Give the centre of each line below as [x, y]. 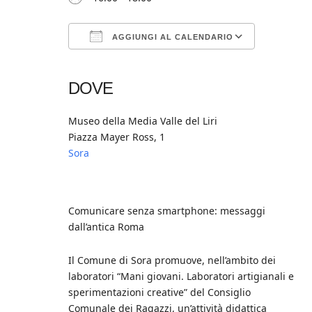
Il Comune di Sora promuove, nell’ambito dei [172, 260]
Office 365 [218, 63]
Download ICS [125, 63]
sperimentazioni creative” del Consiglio [159, 292]
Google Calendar [166, 63]
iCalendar [184, 63]
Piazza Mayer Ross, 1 [117, 137]
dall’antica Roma [106, 227]
